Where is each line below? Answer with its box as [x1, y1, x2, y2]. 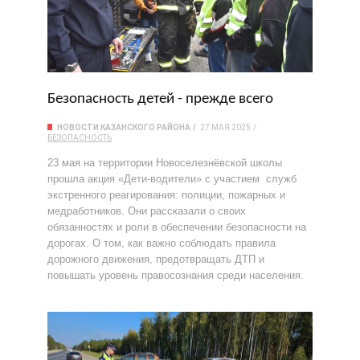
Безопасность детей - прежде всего [47, 92, 276, 107]
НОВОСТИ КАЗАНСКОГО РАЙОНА [57, 123, 190, 132]
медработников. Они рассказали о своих [47, 205, 246, 217]
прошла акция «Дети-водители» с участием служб [47, 173, 297, 185]
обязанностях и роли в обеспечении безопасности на [47, 221, 306, 233]
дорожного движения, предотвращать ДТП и [47, 253, 264, 265]
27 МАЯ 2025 [200, 123, 251, 132]
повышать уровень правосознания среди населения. [47, 269, 307, 281]
